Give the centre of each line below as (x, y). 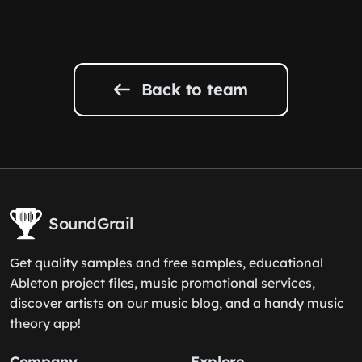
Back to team (192, 89)
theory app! (45, 323)
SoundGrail (91, 223)
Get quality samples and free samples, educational (166, 263)
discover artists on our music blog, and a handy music (177, 303)
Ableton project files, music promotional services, (162, 283)
